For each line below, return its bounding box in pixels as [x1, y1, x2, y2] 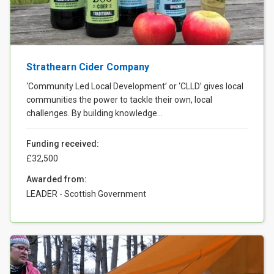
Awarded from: [26, 174, 87, 184]
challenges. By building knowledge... [26, 108, 163, 118]
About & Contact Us [20, 31, 95, 41]
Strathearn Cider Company [26, 61, 149, 73]
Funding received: [26, 138, 99, 149]
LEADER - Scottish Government [26, 188, 146, 199]
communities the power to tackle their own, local [26, 94, 212, 105]
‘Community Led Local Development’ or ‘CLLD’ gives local [26, 81, 243, 91]
